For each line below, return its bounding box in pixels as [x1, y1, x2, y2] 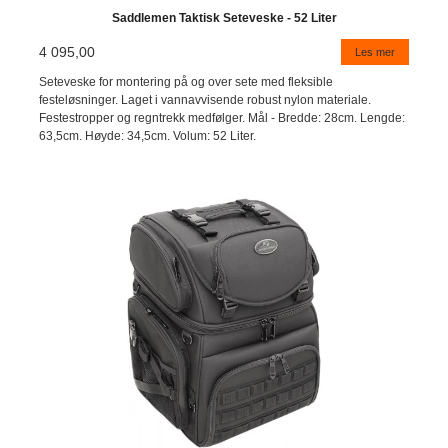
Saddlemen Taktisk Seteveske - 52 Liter [111, 10, 337, 25]
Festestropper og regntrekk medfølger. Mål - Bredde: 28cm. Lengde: [39, 111, 406, 126]
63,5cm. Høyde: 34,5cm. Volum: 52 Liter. [39, 129, 257, 144]
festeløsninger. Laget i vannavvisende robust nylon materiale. [39, 93, 372, 108]
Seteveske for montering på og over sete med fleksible [39, 75, 334, 90]
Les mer [354, 46, 395, 59]
